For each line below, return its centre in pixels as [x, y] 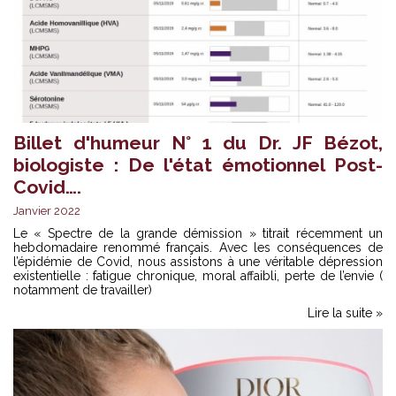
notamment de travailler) [83, 289]
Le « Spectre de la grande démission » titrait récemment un [198, 233]
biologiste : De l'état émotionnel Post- [198, 165]
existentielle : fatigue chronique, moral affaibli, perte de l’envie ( [198, 275]
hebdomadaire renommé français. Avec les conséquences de [198, 247]
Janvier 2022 [47, 210]
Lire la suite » [345, 312]
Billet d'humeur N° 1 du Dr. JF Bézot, [198, 143]
